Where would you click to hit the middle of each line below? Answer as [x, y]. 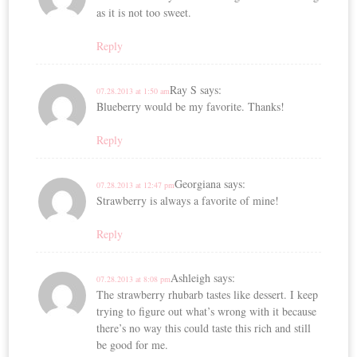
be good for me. [133, 344]
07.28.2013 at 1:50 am [133, 90]
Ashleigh [191, 277]
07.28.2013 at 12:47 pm [136, 184]
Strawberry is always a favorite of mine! [188, 200]
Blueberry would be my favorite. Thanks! [191, 106]
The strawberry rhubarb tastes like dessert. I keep [208, 294]
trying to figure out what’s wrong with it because [207, 311]
